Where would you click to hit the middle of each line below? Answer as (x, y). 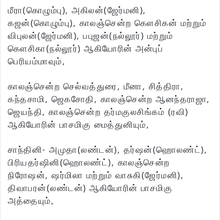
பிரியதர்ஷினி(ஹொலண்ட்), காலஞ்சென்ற (89, 162)
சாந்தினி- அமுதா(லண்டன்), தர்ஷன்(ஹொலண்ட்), (108, 150)
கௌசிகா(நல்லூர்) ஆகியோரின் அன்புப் (85, 48)
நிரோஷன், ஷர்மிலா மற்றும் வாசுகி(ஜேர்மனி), (96, 175)
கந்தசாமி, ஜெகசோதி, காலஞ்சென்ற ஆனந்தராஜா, (109, 99)
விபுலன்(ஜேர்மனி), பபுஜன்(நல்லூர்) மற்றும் (91, 36)
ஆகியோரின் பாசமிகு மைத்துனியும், (79, 124)
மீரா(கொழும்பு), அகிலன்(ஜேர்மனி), (77, 10)
